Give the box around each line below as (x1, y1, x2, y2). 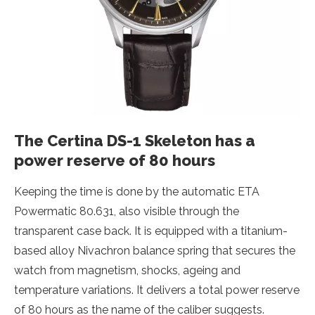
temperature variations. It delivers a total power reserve (14, 283, 300, 297)
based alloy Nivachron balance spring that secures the (14, 244, 295, 257)
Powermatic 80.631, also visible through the (14, 205, 239, 218)
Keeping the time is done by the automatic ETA (14, 185, 259, 198)
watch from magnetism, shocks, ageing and (14, 264, 240, 277)
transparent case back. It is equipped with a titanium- (14, 224, 288, 238)
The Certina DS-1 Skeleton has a (14, 131, 255, 150)
